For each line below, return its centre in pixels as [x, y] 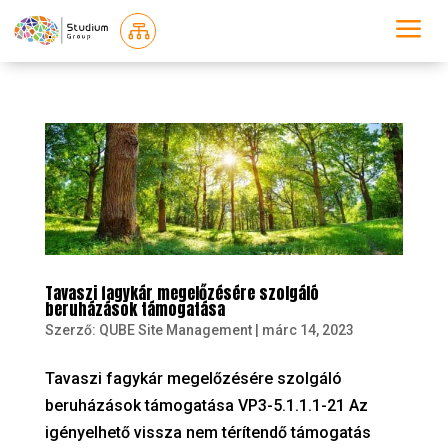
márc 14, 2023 [307, 330]
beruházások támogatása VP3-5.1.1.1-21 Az [206, 406]
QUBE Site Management [175, 330]
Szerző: [71, 330]
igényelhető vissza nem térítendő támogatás [207, 433]
